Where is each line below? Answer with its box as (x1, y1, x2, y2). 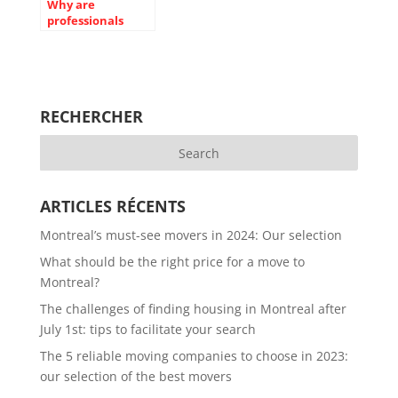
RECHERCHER (39, 106, 143, 127)
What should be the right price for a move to (39, 253, 305, 270)
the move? (46, 60, 107, 76)
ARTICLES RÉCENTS (39, 195, 186, 217)
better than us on (46, 28, 149, 44)
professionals (46, 12, 123, 28)
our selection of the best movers (39, 368, 232, 385)
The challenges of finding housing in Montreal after (39, 300, 346, 317)
